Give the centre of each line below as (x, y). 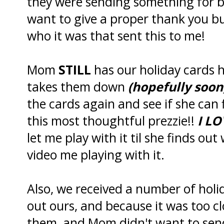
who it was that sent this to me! (116, 35)
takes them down (77, 86)
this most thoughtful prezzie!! (112, 120)
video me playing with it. (96, 154)
